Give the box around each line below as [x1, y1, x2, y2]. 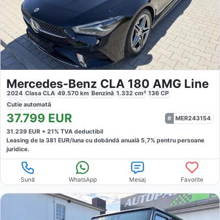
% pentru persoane [150, 137, 204, 144]
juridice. [6, 145, 29, 153]
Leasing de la [6, 137, 46, 144]
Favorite [181, 176, 204, 184]
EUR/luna [56, 137, 84, 144]
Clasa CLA [25, 89, 55, 97]
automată [24, 101, 51, 109]
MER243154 [175, 114, 211, 122]
